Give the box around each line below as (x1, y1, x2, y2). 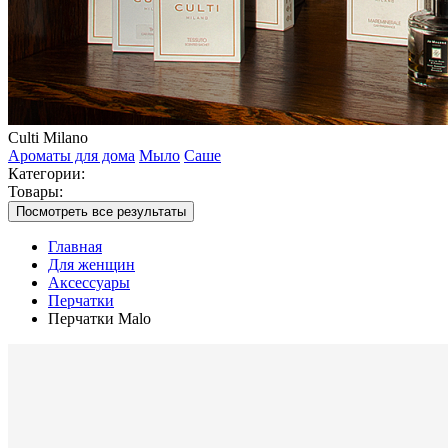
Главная (48, 238, 102, 255)
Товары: (8, 183, 63, 200)
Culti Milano (8, 129, 88, 146)
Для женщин (48, 256, 135, 273)
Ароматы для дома (8, 147, 135, 164)
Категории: (8, 165, 85, 182)
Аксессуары (48, 274, 130, 291)
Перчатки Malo (48, 310, 151, 327)
